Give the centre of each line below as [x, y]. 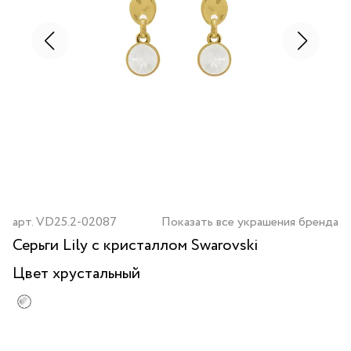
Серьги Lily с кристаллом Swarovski [136, 246]
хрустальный [96, 274]
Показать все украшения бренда [250, 222]
